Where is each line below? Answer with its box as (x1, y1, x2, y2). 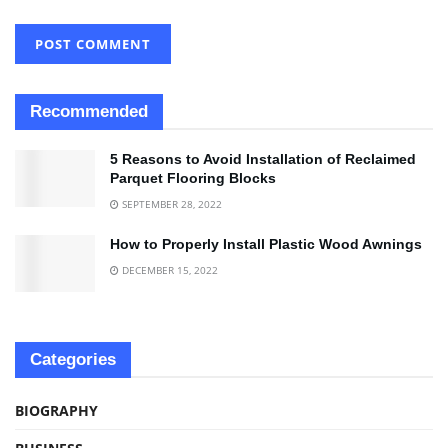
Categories (30, 350, 116, 370)
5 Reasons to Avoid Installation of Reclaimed (110, 151, 416, 168)
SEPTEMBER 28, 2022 (119, 197, 222, 212)
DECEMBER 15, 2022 (119, 263, 218, 278)
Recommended (30, 102, 148, 122)
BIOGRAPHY (15, 401, 98, 421)
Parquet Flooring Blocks (110, 170, 276, 187)
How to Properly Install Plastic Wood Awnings (110, 236, 422, 253)
